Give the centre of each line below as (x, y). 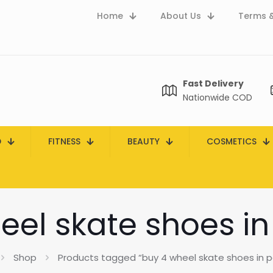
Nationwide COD (218, 97)
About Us (181, 16)
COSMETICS (232, 141)
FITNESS (64, 141)
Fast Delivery (213, 83)
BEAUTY (144, 141)
